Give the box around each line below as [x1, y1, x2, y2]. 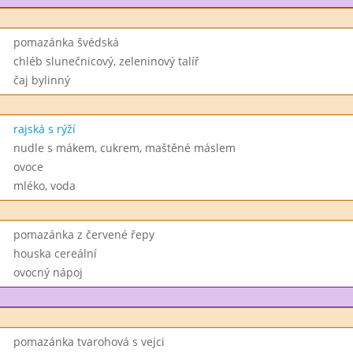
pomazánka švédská [13, 35, 119, 50]
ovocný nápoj [13, 265, 83, 280]
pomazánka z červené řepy [13, 227, 154, 242]
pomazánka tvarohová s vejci [13, 334, 165, 349]
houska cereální [13, 246, 97, 261]
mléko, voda [13, 178, 76, 193]
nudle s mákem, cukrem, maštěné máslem [13, 140, 236, 155]
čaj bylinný [13, 72, 70, 87]
